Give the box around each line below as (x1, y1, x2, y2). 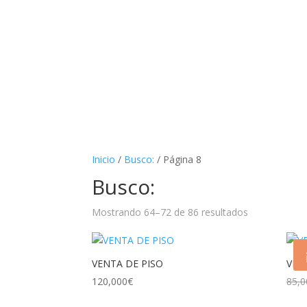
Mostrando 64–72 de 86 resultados (92, 205, 249, 219)
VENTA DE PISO (92, 256, 164, 270)
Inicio (92, 152, 116, 166)
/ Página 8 (154, 152, 202, 166)
